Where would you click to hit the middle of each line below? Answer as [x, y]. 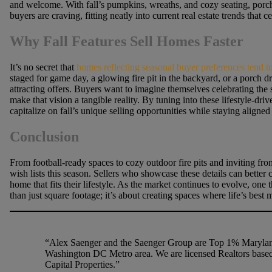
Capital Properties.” [82, 265]
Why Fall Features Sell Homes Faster [126, 42]
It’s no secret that [43, 67]
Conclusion [44, 137]
